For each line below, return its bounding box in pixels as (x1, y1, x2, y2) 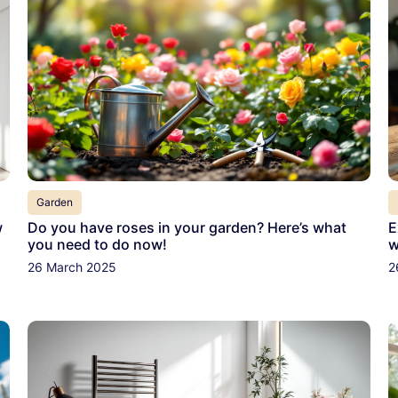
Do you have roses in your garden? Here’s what (27, 219, 346, 237)
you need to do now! (27, 235, 167, 254)
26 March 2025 (27, 259, 116, 275)
